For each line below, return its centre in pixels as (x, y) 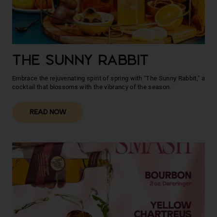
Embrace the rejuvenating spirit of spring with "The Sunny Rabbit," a (108, 78)
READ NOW (48, 113)
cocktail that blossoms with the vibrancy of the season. (92, 87)
